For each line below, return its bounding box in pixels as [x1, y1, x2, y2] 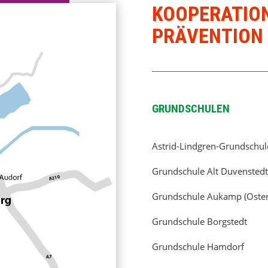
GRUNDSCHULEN [151, 101, 230, 115]
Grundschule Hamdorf [151, 240, 244, 253]
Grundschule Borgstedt [151, 215, 247, 228]
